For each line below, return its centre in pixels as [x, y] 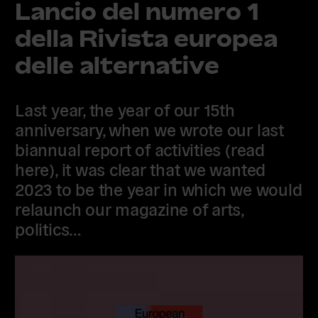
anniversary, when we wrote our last [149, 128]
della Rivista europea [147, 38]
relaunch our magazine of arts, [130, 208]
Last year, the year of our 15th [125, 109]
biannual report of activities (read [140, 148]
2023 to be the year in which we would [159, 188]
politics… [49, 228]
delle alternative [117, 65]
